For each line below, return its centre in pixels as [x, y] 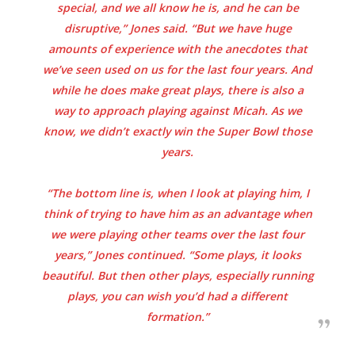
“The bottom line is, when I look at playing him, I [177, 193]
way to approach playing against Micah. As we [177, 110]
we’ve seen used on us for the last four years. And [177, 69]
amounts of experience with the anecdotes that [177, 48]
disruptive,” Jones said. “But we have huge [177, 28]
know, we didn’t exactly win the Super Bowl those [177, 131]
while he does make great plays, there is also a [177, 90]
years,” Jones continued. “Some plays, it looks [177, 254]
